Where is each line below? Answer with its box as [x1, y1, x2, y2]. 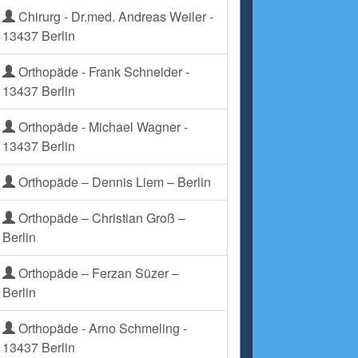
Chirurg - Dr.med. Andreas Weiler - [15, 7, 213, 26]
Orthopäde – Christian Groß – [15, 209, 185, 227]
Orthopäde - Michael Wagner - [15, 117, 188, 136]
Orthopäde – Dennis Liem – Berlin [15, 173, 211, 191]
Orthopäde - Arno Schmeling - [15, 319, 187, 337]
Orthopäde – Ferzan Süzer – [15, 264, 179, 282]
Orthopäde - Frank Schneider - [15, 62, 189, 81]
